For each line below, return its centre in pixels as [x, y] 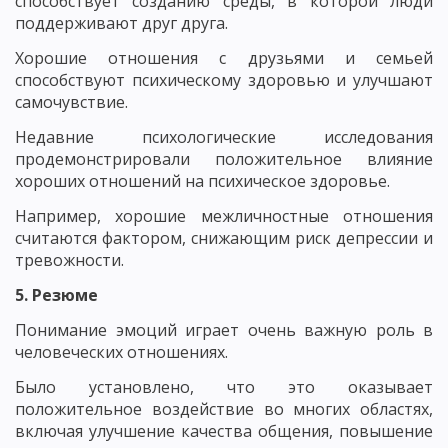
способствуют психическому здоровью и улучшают [224, 79]
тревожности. [69, 259]
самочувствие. [71, 101]
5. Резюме [56, 294]
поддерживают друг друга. [121, 22]
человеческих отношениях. [121, 351]
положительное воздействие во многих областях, [224, 408]
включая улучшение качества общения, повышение [224, 430]
